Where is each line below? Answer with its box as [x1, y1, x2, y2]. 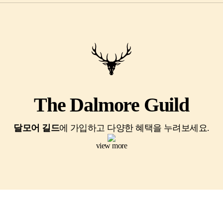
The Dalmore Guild [34, 93, 189, 116]
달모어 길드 [13, 122, 60, 133]
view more [96, 141, 127, 150]
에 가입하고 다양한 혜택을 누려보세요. [59, 122, 210, 133]
